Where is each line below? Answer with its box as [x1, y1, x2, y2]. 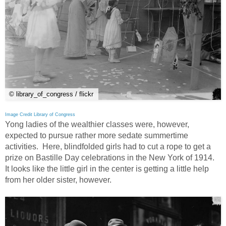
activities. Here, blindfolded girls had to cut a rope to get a [5, 142, 211, 151]
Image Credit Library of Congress [5, 111, 75, 117]
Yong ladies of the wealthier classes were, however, [5, 120, 189, 129]
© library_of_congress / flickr [9, 90, 93, 98]
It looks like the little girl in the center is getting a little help [5, 164, 209, 173]
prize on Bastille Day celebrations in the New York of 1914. [5, 153, 216, 162]
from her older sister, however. [5, 175, 111, 184]
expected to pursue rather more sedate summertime [5, 131, 188, 140]
